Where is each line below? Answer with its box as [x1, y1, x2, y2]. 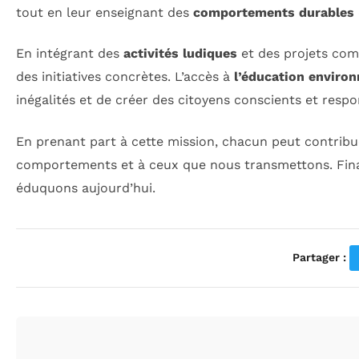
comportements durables [193, 4, 354, 20]
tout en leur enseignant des [16, 4, 193, 20]
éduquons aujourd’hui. [16, 179, 155, 196]
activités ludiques [123, 46, 237, 62]
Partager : [292, 251, 346, 264]
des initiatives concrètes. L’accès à [16, 69, 234, 85]
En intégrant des [16, 46, 123, 62]
